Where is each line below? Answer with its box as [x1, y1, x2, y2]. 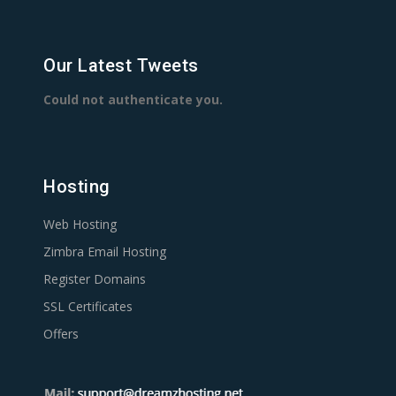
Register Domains [43, 270, 146, 288]
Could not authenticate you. [43, 91, 223, 109]
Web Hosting [43, 216, 117, 233]
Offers [43, 325, 79, 343]
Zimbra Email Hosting [43, 243, 166, 261]
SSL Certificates [43, 298, 133, 316]
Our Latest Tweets [43, 55, 199, 77]
